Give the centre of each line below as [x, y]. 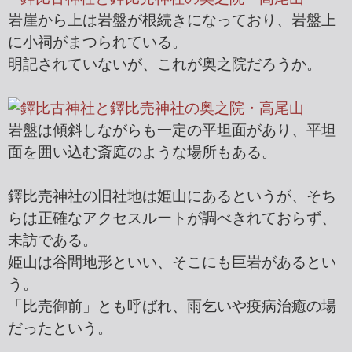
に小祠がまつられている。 [97, 42]
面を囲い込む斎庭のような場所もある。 [142, 152]
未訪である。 [53, 240]
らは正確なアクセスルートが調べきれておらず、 [172, 218]
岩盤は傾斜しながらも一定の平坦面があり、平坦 [172, 130]
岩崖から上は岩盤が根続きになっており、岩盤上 [172, 20]
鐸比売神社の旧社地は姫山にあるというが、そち [172, 196]
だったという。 [60, 328]
